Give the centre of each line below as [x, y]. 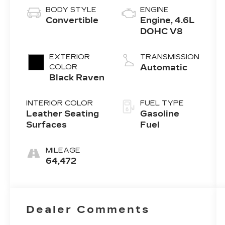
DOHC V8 [162, 32]
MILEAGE [63, 151]
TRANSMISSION [170, 57]
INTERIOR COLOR [60, 103]
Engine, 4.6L [168, 21]
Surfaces [47, 125]
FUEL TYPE [162, 103]
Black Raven [77, 78]
